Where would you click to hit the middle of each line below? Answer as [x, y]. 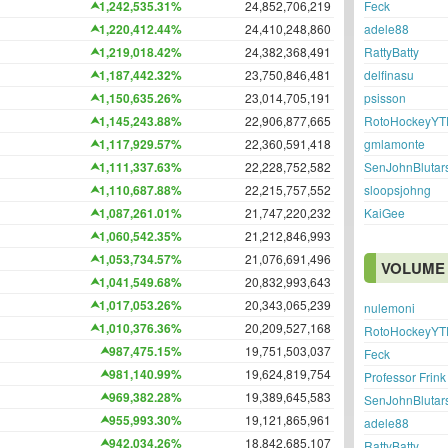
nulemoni [389, 307]
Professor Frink [405, 376]
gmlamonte [394, 143]
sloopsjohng [397, 189]
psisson [385, 97]
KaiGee [384, 212]
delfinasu [389, 74]
